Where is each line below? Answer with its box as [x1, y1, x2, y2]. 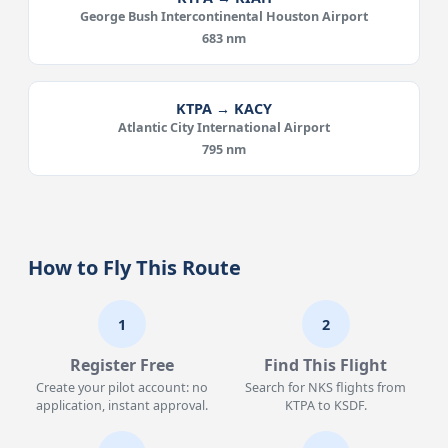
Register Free [70, 354, 175, 376]
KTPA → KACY [176, 99, 272, 118]
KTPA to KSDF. [284, 397, 367, 414]
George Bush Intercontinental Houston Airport [80, 8, 368, 25]
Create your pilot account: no [36, 379, 209, 396]
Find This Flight [264, 354, 388, 376]
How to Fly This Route [28, 254, 242, 281]
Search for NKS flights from [245, 379, 407, 396]
